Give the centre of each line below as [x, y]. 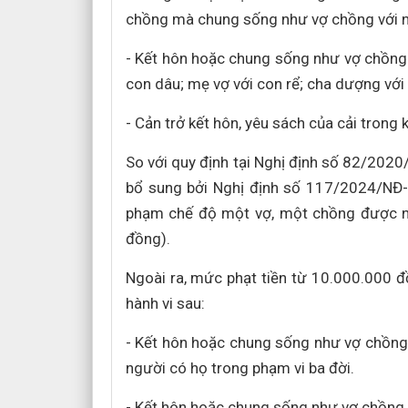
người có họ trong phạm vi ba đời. [240, 368]
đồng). [148, 239]
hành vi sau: [165, 303]
